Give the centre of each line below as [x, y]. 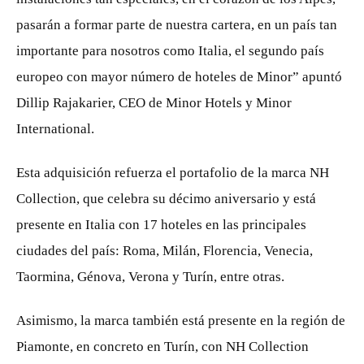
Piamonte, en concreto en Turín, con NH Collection [162, 347]
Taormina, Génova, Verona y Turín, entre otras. [150, 277]
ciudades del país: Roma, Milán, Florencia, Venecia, [165, 251]
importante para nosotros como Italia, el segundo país [170, 51]
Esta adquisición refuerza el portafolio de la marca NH [173, 173]
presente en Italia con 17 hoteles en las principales [161, 225]
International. [55, 129]
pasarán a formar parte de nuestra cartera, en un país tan [177, 25]
